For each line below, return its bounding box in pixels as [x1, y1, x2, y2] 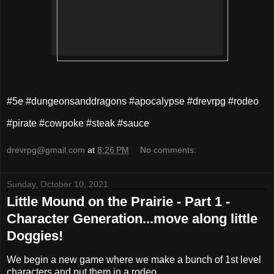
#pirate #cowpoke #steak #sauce [7, 118, 149, 129]
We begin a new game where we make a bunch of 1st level [7, 254, 261, 265]
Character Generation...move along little [7, 210, 257, 226]
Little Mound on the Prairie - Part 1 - [7, 193, 230, 209]
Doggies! [7, 228, 63, 243]
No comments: [140, 144, 197, 155]
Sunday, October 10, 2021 [7, 179, 108, 189]
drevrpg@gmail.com [7, 144, 85, 155]
